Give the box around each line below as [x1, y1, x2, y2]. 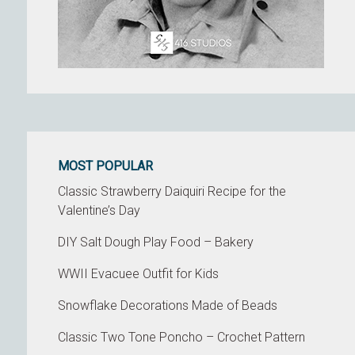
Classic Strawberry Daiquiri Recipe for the [58, 184, 287, 199]
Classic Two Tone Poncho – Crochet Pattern [58, 330, 306, 345]
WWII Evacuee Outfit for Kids [58, 266, 219, 281]
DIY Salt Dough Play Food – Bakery [58, 235, 254, 250]
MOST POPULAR [58, 158, 154, 174]
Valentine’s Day [58, 203, 141, 218]
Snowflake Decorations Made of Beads [58, 298, 278, 313]
